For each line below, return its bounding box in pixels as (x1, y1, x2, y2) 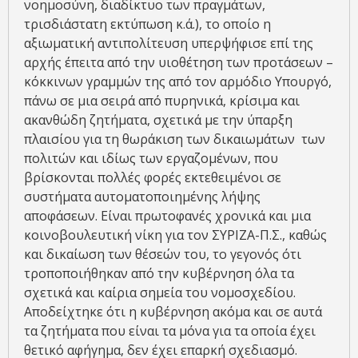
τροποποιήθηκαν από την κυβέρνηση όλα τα (24, 265, 294, 283)
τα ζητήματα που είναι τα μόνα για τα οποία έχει (24, 322, 316, 340)
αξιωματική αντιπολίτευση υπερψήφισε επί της (24, 34, 313, 53)
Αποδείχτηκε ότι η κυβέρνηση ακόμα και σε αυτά (24, 303, 322, 321)
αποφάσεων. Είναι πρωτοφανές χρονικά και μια (24, 207, 311, 225)
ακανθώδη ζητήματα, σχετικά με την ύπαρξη (24, 111, 292, 129)
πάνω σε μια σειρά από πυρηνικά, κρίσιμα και (24, 92, 300, 110)
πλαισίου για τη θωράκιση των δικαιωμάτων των (24, 130, 325, 149)
